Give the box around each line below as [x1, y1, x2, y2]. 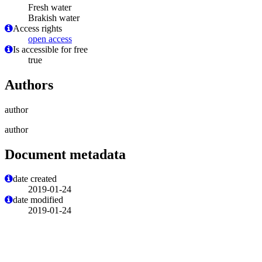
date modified [13, 195, 63, 205]
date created [13, 174, 57, 184]
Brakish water [28, 12, 80, 23]
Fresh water [28, 2, 71, 12]
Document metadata [5, 146, 126, 162]
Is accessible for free [13, 44, 88, 54]
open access [28, 33, 72, 44]
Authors [5, 77, 53, 92]
